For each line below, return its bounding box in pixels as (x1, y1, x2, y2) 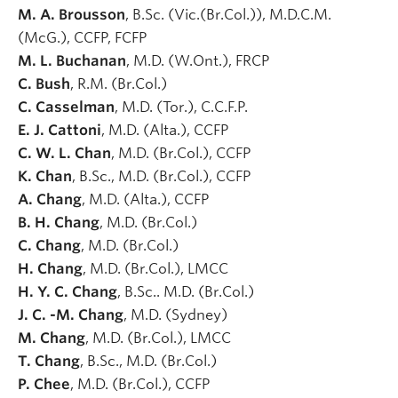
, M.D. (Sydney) (123, 306, 227, 323)
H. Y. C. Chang (18, 283, 117, 300)
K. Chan (18, 167, 72, 185)
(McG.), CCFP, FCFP (18, 28, 150, 46)
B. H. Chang (18, 213, 99, 231)
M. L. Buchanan (18, 52, 126, 69)
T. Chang (18, 352, 80, 370)
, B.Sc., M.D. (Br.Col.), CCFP (72, 167, 254, 185)
